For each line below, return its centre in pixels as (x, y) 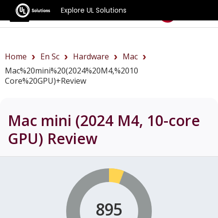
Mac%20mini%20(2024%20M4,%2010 (72, 71)
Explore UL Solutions (94, 10)
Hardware (91, 56)
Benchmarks (70, 13)
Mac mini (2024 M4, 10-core (104, 120)
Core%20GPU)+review (45, 81)
